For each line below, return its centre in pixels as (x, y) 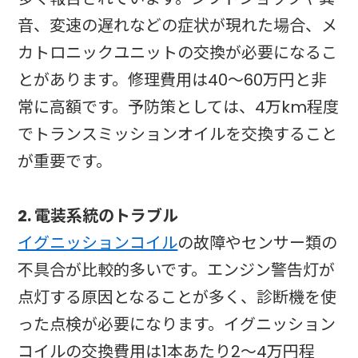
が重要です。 (65, 161)
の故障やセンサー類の (258, 243)
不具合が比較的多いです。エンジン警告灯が (177, 270)
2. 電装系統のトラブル (98, 215)
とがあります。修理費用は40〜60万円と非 (173, 80)
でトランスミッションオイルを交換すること (178, 134)
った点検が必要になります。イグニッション (177, 324)
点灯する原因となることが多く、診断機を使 (177, 297)
